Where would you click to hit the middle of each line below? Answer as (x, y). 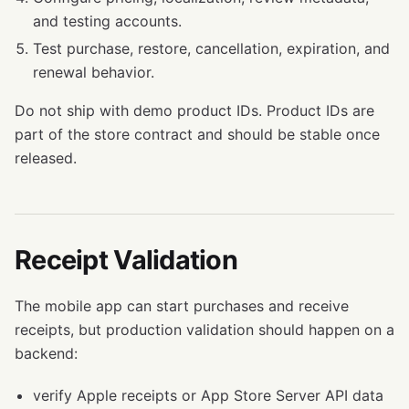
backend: (46, 354)
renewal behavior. (94, 73)
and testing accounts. (107, 21)
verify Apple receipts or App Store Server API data (208, 396)
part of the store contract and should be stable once (197, 135)
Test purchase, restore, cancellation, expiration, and (211, 49)
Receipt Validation (126, 260)
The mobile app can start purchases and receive (182, 306)
